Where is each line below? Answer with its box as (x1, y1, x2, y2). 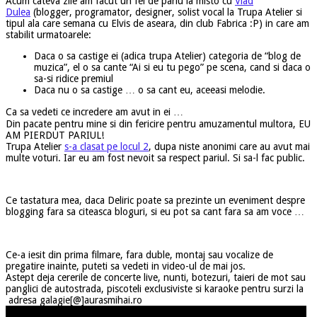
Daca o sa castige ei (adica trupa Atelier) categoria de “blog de (34, 50, 301, 62)
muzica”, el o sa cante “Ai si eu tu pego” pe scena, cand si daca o (34, 61, 311, 73)
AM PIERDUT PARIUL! (6, 129, 104, 141)
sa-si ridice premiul (34, 72, 113, 84)
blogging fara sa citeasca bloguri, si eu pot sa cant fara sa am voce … (6, 205, 304, 217)
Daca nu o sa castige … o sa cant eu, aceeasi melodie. (34, 83, 265, 96)
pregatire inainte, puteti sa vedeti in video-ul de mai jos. (6, 260, 246, 272)
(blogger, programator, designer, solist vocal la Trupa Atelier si (30, 6, 302, 18)
